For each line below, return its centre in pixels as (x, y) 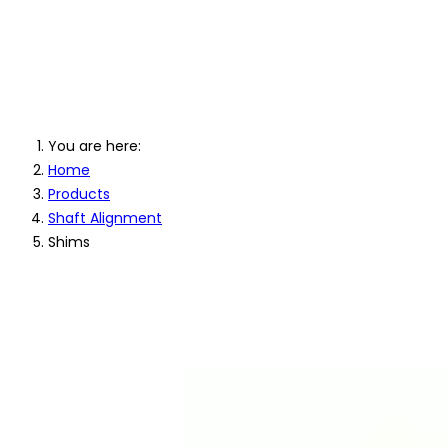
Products (79, 194)
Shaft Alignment (105, 218)
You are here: (98, 146)
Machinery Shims (142, 94)
